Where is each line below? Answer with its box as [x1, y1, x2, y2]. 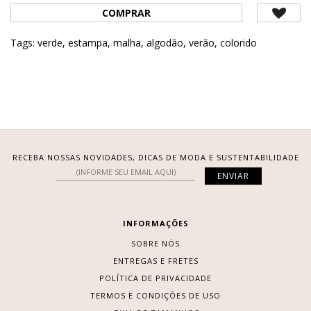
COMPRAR [102, 6, 151, 19]
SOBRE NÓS [131, 237, 180, 249]
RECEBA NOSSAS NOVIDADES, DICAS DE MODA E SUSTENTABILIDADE [12, 151, 299, 162]
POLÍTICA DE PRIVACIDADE [99, 272, 212, 283]
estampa [68, 35, 108, 49]
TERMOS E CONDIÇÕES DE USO [90, 289, 221, 301]
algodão [146, 35, 183, 49]
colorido [220, 35, 257, 49]
